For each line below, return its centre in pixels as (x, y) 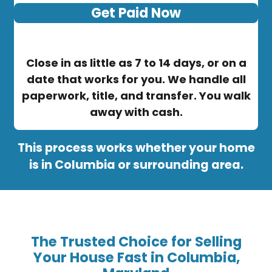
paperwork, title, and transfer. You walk (136, 96)
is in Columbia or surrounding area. (136, 165)
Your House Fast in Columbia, (136, 257)
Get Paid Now (136, 13)
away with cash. (136, 112)
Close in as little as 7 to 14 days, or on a (136, 63)
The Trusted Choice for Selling (136, 241)
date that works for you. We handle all (136, 80)
